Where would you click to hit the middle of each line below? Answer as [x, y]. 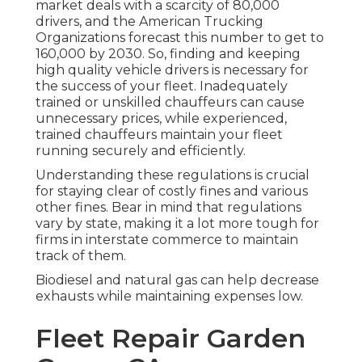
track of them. [81, 256]
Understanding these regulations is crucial [173, 175]
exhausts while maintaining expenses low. [169, 297]
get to [303, 38]
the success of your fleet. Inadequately [162, 86]
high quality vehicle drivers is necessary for [172, 70]
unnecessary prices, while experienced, [161, 119]
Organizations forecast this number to [158, 38]
